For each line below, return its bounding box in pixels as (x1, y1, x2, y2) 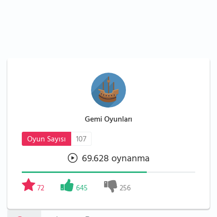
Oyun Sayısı (27, 133, 66, 147)
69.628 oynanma (79, 151, 150, 169)
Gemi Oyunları (85, 113, 132, 127)
